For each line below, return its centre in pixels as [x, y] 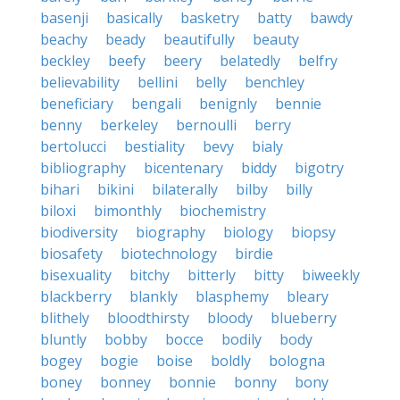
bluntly [63, 339]
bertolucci [73, 146]
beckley [65, 61]
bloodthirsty [148, 318]
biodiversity [79, 232]
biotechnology [169, 254]
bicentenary [183, 168]
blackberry [76, 296]
